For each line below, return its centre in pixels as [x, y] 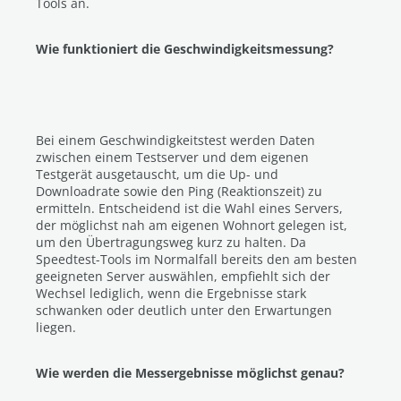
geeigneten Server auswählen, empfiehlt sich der [183, 276]
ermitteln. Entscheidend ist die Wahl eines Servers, [189, 208]
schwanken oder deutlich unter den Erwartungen [184, 310]
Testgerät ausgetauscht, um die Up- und [157, 174]
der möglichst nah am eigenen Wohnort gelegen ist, [192, 225]
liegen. [56, 327]
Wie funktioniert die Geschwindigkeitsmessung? [185, 49]
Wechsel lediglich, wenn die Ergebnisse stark [171, 293]
